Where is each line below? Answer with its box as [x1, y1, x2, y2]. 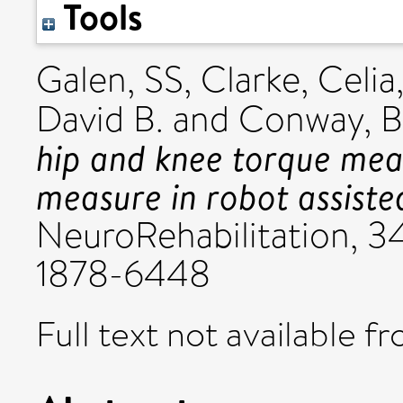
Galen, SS [36, 54, 184, 105]
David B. [36, 94, 164, 145]
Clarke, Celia [201, 54, 396, 105]
